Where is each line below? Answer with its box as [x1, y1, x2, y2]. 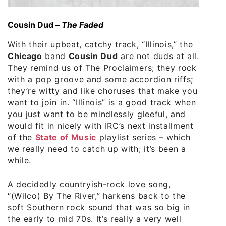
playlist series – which [96, 132, 191, 143]
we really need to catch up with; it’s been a [8, 144, 186, 154]
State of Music [35, 132, 97, 143]
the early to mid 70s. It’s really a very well [8, 214, 182, 224]
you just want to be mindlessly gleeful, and [8, 109, 186, 120]
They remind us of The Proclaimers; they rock [8, 63, 197, 73]
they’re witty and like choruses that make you [8, 86, 198, 96]
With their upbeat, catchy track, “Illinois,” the [8, 39, 193, 50]
